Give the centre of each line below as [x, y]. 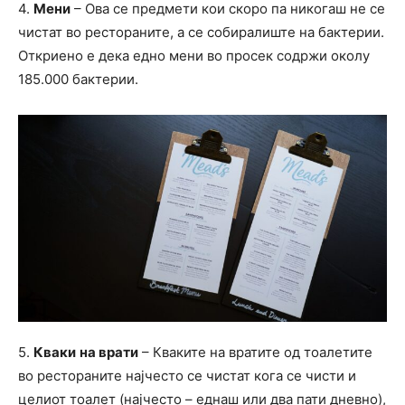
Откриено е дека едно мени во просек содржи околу [194, 55]
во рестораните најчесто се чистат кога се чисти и [187, 375]
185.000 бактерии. [78, 79]
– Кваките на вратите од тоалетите [255, 352]
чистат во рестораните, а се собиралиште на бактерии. [201, 32]
